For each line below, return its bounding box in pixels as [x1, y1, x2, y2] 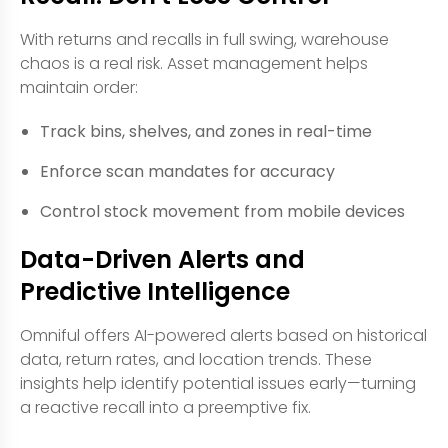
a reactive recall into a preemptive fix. [20, 395, 311, 419]
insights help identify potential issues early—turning [20, 371, 416, 395]
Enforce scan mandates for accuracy [40, 159, 335, 183]
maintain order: [20, 75, 138, 99]
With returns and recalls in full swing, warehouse [20, 27, 389, 51]
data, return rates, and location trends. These [20, 347, 372, 371]
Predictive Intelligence [20, 274, 290, 308]
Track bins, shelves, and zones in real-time [40, 119, 372, 143]
